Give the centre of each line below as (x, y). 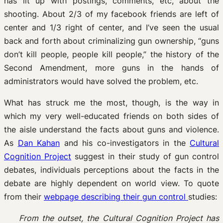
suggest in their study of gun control (145, 156)
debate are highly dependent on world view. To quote (111, 183)
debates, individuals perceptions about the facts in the (111, 170)
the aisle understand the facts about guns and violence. (111, 129)
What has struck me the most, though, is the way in (111, 103)
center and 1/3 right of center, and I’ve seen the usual (111, 27)
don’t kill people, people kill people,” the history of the (111, 54)
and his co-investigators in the (125, 143)
